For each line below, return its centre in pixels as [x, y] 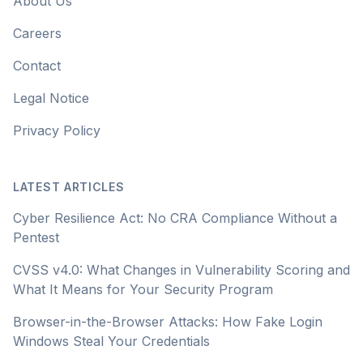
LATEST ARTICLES [69, 187]
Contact [37, 66]
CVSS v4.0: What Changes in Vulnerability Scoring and [181, 270]
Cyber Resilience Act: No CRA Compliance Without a [175, 218]
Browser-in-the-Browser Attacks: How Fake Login [168, 322]
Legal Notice [51, 98]
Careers [37, 33]
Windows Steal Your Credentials [111, 341]
